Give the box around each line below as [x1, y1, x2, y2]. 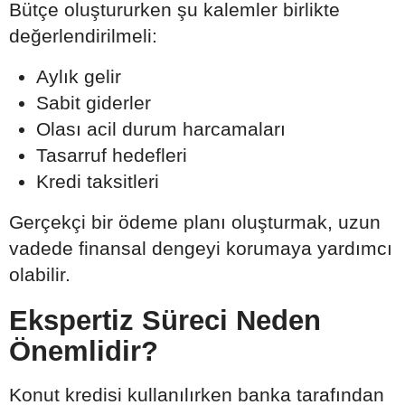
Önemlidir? [9, 335, 158, 368]
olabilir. [9, 264, 71, 286]
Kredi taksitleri [36, 171, 159, 193]
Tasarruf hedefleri [36, 145, 187, 166]
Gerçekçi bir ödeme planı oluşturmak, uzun [9, 212, 381, 233]
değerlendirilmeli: [9, 25, 157, 47]
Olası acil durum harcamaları [36, 118, 286, 140]
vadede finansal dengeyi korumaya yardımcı [9, 238, 392, 259]
